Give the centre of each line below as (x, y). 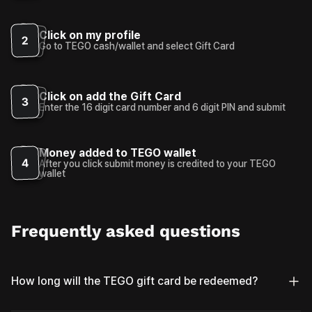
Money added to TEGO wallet (118, 153)
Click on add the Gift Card (110, 96)
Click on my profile (90, 35)
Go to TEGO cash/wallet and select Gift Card (137, 46)
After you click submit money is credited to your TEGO (157, 163)
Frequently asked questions (126, 231)
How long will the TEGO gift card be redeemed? (134, 281)
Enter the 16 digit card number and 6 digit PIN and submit (162, 107)
